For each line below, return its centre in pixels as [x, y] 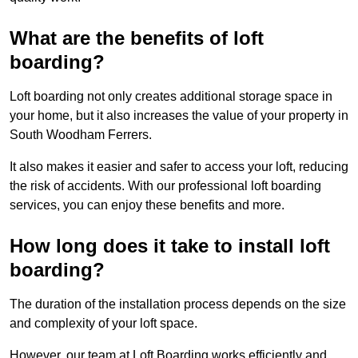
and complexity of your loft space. [103, 324]
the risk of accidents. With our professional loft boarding [165, 186]
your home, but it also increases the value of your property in [179, 116]
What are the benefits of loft [137, 38]
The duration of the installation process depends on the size [178, 304]
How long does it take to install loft [170, 246]
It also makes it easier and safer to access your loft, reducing [179, 167]
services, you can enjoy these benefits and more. [147, 205]
